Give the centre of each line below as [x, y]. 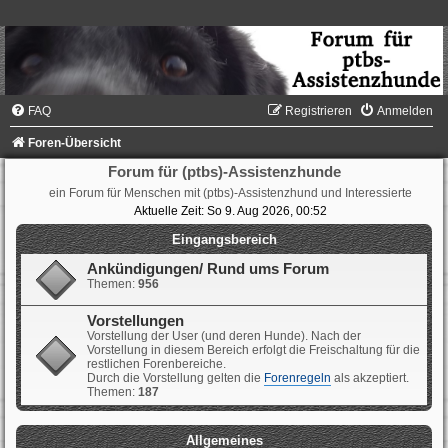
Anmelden [405, 111]
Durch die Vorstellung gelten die [175, 378]
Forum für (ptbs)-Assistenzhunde [224, 172]
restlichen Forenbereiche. [156, 364]
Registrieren [318, 111]
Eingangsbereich [224, 240]
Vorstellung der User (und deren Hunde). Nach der [224, 336]
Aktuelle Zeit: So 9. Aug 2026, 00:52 [230, 211]
